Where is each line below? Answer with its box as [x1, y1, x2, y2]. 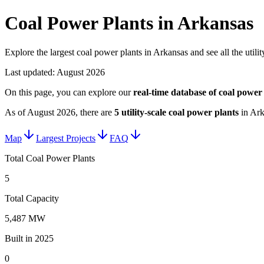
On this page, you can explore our [5, 87, 131, 97]
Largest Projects [36, 133, 95, 143]
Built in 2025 [5, 233, 54, 243]
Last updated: [5, 67, 57, 77]
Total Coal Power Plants [5, 153, 95, 163]
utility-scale [119, 107, 169, 117]
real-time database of [133, 87, 219, 97]
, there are [75, 107, 112, 117]
